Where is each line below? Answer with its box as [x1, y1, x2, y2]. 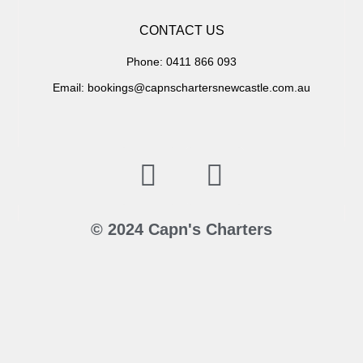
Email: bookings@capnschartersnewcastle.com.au [53, 81, 310, 95]
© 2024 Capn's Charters [91, 220, 272, 238]
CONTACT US [139, 23, 224, 38]
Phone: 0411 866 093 [126, 55, 237, 69]
